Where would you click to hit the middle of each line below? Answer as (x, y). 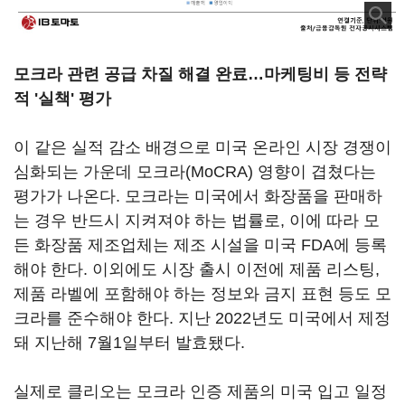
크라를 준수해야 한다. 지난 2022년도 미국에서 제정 (202, 319)
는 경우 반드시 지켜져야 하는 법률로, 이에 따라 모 (197, 221)
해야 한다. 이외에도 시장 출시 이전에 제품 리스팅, (197, 270)
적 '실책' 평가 (62, 99)
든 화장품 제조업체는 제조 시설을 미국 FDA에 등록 (200, 245)
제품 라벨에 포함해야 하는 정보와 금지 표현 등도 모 (202, 294)
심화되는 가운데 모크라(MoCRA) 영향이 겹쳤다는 (195, 172)
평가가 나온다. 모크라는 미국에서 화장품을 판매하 (198, 197)
